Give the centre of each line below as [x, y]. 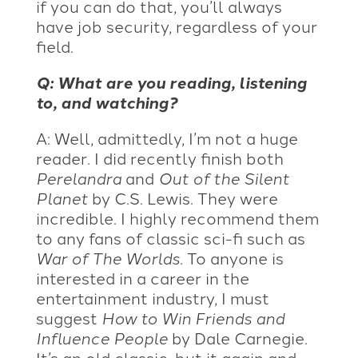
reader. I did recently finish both [159, 157]
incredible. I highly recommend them [177, 217]
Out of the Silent [223, 177]
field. [54, 45]
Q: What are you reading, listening [171, 82]
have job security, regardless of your [176, 25]
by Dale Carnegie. [237, 337]
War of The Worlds [107, 257]
